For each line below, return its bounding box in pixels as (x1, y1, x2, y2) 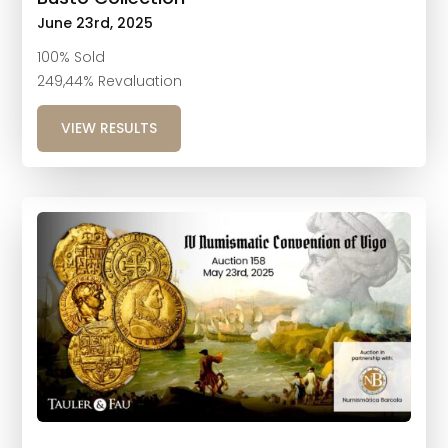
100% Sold (37, 46, 106, 67)
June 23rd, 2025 (37, 12, 154, 33)
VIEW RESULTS (61, 117, 158, 138)
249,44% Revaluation (37, 70, 183, 91)
